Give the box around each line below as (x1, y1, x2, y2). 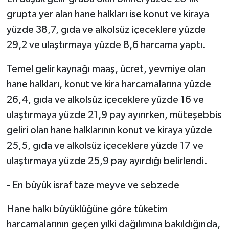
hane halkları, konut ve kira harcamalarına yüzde (6, 79, 211, 89)
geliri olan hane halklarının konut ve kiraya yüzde (6, 125, 212, 135)
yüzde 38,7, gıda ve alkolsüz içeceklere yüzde (6, 24, 206, 35)
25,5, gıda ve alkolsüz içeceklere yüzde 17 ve (6, 140, 203, 151)
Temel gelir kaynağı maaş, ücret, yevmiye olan (6, 63, 206, 74)
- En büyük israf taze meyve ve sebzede (6, 179, 179, 190)
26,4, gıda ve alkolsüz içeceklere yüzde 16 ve (6, 94, 204, 105)
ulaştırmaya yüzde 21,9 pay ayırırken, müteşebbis (6, 109, 222, 120)
